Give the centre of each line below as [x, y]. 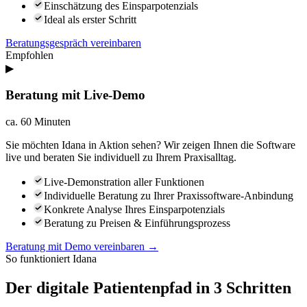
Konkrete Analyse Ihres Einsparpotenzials [134, 209]
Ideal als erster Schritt [90, 20]
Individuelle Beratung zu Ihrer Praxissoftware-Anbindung [169, 195]
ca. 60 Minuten [38, 121]
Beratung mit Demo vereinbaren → [82, 246]
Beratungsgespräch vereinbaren [73, 43]
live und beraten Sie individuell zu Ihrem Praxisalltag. [121, 157]
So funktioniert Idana [51, 258]
